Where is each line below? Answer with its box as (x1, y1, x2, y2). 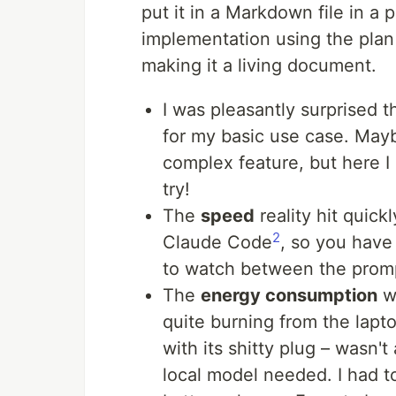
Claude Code (163, 232, 272, 254)
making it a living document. (141, 55, 377, 77)
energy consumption (201, 285, 377, 307)
